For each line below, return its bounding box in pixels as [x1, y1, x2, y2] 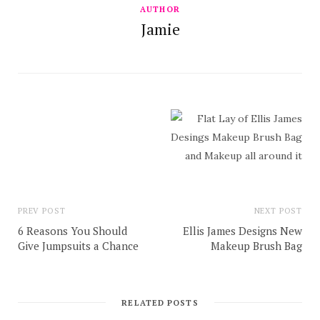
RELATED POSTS [121, 298, 199, 309]
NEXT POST [254, 206, 302, 216]
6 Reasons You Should [18, 224, 127, 239]
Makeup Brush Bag [211, 239, 302, 254]
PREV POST [18, 206, 66, 216]
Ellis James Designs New [183, 224, 302, 239]
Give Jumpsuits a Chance [18, 239, 139, 254]
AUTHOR [140, 4, 180, 15]
